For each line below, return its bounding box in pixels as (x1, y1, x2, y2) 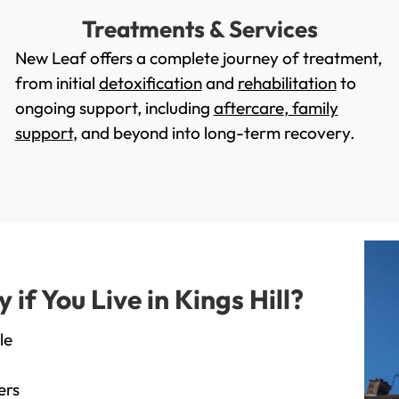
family (288, 97, 338, 119)
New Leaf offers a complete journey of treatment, (14, 47, 382, 69)
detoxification (98, 72, 202, 94)
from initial (14, 72, 99, 94)
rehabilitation (237, 72, 337, 94)
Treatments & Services (81, 14, 318, 45)
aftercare (213, 97, 284, 119)
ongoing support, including (14, 97, 214, 119)
